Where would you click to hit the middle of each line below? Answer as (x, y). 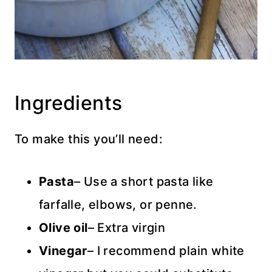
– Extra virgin (127, 227)
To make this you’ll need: (89, 139)
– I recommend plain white (166, 250)
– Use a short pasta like (144, 181)
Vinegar (63, 250)
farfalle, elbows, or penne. (118, 204)
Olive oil (63, 227)
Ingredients (69, 103)
